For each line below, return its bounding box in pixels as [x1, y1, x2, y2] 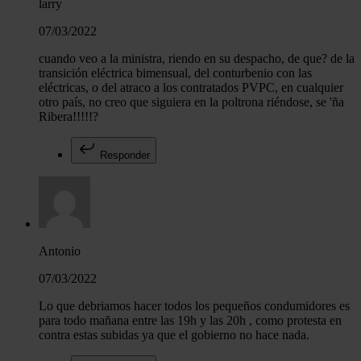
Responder [97, 149, 150, 162]
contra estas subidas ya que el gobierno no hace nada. [39, 328, 309, 342]
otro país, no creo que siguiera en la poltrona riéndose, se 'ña [39, 95, 344, 110]
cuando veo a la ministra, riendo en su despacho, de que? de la [39, 52, 355, 66]
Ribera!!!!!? [39, 110, 98, 124]
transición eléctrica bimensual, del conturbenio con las [39, 66, 312, 81]
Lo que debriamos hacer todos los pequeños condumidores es [39, 299, 350, 313]
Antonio [39, 244, 81, 259]
